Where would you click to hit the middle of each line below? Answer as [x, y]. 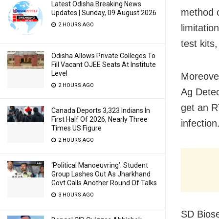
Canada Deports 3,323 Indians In [101, 110]
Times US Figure [77, 128]
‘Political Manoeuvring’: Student [100, 165]
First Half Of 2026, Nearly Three [99, 119]
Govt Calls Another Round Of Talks [104, 183]
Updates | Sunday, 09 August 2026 [104, 13]
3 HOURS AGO [75, 195]
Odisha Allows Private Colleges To [103, 56]
